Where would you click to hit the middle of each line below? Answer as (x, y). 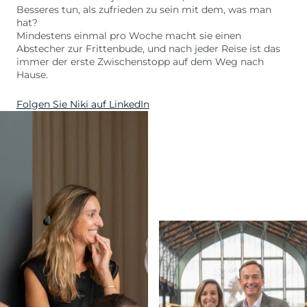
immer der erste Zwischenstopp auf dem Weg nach (140, 62)
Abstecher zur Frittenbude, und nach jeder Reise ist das (148, 49)
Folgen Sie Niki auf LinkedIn (83, 104)
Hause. (32, 75)
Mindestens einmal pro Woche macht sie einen (129, 36)
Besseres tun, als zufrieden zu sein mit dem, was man (144, 10)
